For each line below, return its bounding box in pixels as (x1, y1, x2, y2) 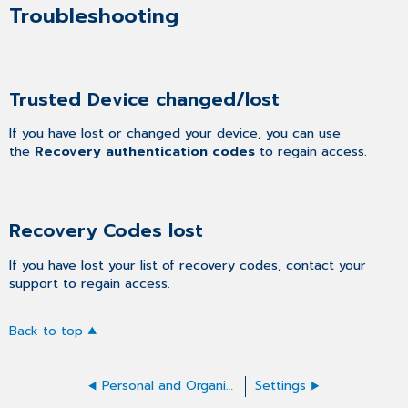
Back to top (9, 321, 84, 341)
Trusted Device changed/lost (9, 85, 280, 114)
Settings (255, 375, 307, 395)
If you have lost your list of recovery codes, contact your (9, 254, 367, 275)
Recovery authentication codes (35, 141, 256, 162)
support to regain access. (9, 272, 171, 293)
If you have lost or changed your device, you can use (9, 123, 342, 144)
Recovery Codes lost (9, 217, 204, 246)
